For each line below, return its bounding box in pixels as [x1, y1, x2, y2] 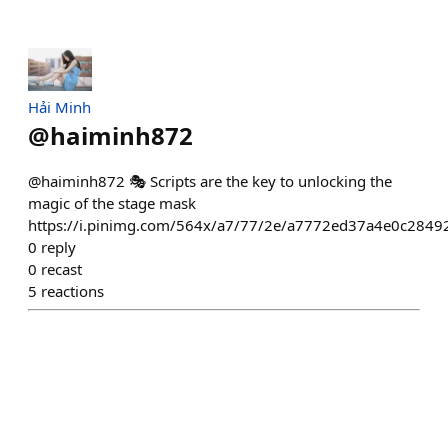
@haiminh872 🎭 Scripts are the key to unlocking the [28, 170, 392, 191]
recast [41, 258, 82, 279]
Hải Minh [28, 96, 91, 117]
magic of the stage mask [28, 192, 196, 213]
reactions [41, 280, 104, 301]
